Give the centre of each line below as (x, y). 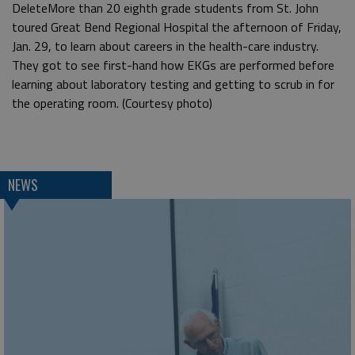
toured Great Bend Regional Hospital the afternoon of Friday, (177, 27)
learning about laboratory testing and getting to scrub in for (173, 84)
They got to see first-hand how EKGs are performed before (173, 65)
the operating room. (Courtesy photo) (112, 103)
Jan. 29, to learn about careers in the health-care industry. (165, 46)
